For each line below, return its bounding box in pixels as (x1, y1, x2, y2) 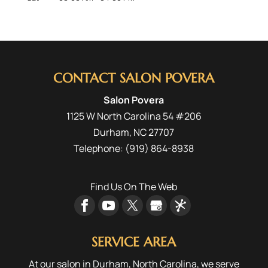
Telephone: (74, 141, 126, 155)
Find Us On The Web (90, 179, 178, 193)
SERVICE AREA (92, 233, 176, 250)
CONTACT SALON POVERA (53, 69, 215, 86)
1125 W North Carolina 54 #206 (66, 109, 202, 123)
